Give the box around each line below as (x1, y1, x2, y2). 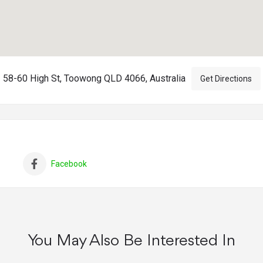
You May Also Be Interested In (28, 233, 235, 250)
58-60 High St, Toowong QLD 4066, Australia (2, 73, 186, 85)
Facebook (50, 159, 87, 169)
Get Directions (200, 74, 252, 84)
